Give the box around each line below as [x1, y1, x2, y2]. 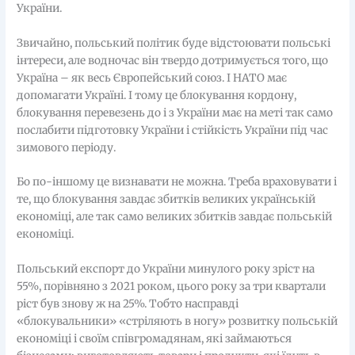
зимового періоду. [17, 140, 116, 155]
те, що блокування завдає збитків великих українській [17, 193, 316, 207]
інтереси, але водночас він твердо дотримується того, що [17, 53, 329, 67]
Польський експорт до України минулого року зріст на [17, 262, 315, 277]
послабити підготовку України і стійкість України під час [17, 123, 329, 137]
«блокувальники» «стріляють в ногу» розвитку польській [17, 315, 338, 329]
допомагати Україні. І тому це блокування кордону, [17, 88, 297, 102]
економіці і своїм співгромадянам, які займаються [17, 332, 292, 346]
